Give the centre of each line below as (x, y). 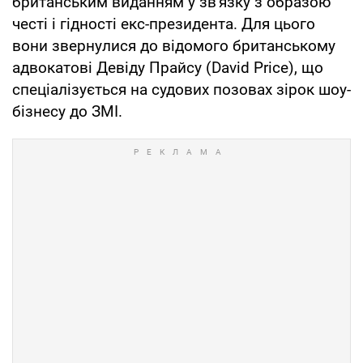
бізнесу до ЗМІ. (67, 111)
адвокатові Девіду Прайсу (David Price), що (168, 67)
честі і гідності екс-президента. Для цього (164, 23)
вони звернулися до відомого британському (174, 45)
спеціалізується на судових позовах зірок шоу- (181, 89)
